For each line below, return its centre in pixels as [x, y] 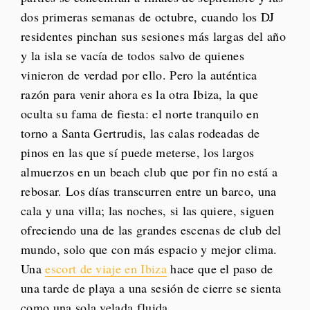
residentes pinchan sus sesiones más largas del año [154, 36]
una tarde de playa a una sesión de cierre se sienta [151, 288]
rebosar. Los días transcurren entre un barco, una [149, 191]
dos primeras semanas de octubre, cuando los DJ [148, 17]
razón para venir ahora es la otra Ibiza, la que [140, 94]
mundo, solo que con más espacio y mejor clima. [149, 249]
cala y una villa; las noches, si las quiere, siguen [148, 211]
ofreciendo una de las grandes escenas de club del [151, 230]
